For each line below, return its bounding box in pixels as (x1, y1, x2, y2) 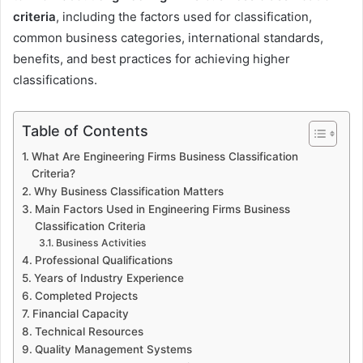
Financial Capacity (32, 306, 129, 320)
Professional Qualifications (34, 253, 173, 267)
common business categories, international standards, (13, 29, 323, 45)
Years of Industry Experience (33, 271, 184, 284)
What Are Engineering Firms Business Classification (31, 149, 298, 163)
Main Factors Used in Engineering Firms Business (34, 202, 290, 216)
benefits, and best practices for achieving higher (13, 50, 290, 66)
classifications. (13, 71, 97, 88)
